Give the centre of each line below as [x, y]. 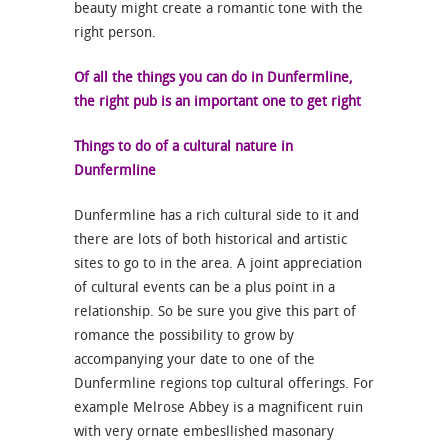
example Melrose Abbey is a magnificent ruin [218, 408]
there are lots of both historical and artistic [210, 240]
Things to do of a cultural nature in [183, 147]
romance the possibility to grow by [184, 336]
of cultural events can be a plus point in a [204, 288]
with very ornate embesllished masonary [204, 432]
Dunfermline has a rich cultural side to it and [216, 216]
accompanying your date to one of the [194, 360]
